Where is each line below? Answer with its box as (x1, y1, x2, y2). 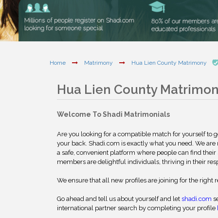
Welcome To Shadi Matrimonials (57, 110, 170, 118)
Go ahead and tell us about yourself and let (57, 195, 182, 202)
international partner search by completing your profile (57, 204, 217, 212)
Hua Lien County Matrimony (131, 59, 208, 67)
